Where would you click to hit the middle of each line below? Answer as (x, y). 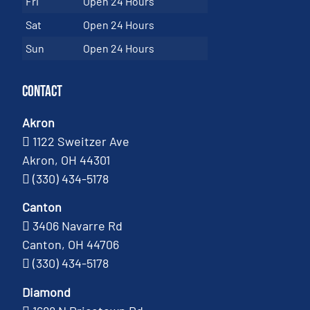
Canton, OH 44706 (71, 245)
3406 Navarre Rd (78, 226)
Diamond (47, 292)
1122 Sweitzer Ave (81, 142)
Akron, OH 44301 (66, 160)
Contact (43, 92)
